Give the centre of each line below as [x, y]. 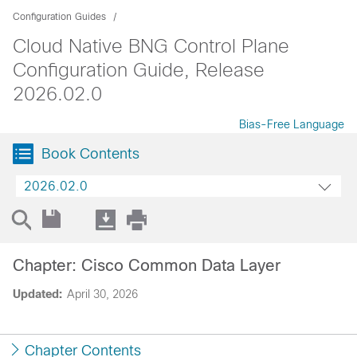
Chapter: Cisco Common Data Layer [147, 265]
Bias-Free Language [292, 124]
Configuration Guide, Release [139, 70]
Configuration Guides [59, 17]
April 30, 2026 [102, 294]
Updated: [37, 294]
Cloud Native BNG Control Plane [151, 46]
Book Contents [90, 154]
